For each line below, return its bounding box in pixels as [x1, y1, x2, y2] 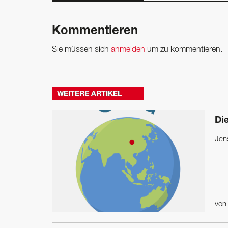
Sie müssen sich [52, 46, 111, 53]
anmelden [111, 46, 145, 53]
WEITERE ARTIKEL [57, 90, 122, 98]
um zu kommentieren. [145, 46, 222, 53]
